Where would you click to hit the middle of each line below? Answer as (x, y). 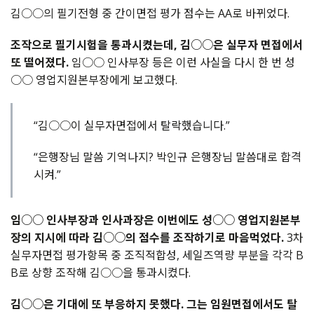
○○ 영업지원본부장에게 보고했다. (94, 80)
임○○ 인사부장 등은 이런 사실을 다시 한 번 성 (182, 63)
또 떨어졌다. (40, 63)
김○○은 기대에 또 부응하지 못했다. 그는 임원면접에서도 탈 (154, 305)
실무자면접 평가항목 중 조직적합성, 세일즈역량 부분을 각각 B (157, 255)
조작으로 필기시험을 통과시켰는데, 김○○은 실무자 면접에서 (157, 45)
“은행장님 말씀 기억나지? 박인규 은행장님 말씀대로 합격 (168, 157)
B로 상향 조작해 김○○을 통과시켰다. (101, 273)
